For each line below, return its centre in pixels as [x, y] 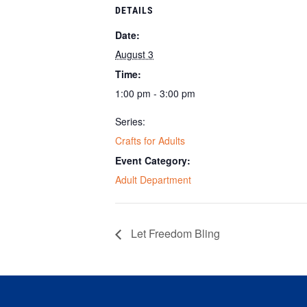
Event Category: [153, 160]
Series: [130, 121]
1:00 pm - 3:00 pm [155, 93]
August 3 [134, 54]
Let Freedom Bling [174, 234]
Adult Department [153, 180]
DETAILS [134, 10]
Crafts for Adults [150, 140]
